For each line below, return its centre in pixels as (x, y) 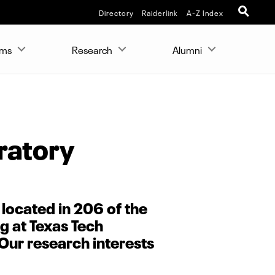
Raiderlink (160, 12)
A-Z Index (205, 12)
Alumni (187, 49)
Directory (116, 12)
